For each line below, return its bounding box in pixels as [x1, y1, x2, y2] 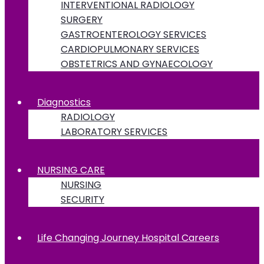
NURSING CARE [37, 163, 105, 177]
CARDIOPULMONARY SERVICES [61, 42, 199, 56]
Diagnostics [37, 95, 91, 109]
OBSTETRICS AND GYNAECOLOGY [61, 57, 213, 71]
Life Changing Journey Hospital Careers [37, 230, 219, 245]
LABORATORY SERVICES [61, 124, 167, 138]
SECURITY [61, 192, 104, 206]
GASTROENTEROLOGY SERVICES [61, 27, 206, 41]
